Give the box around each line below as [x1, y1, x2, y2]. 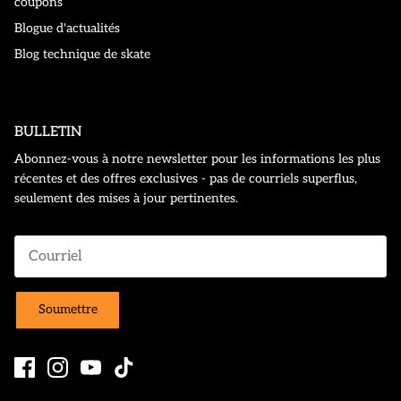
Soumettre [38, 302, 98, 318]
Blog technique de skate [14, 46, 150, 62]
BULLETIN [14, 123, 81, 141]
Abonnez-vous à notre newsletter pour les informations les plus [14, 150, 380, 166]
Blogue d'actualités [14, 20, 120, 36]
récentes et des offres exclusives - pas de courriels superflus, [14, 170, 357, 186]
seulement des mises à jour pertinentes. [14, 190, 238, 206]
